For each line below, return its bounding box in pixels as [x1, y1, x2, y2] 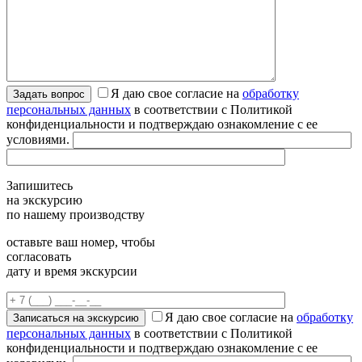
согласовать [6, 250, 71, 263]
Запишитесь [6, 179, 73, 192]
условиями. [6, 133, 69, 146]
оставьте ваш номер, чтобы [6, 235, 155, 249]
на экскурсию [6, 193, 82, 207]
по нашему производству [6, 208, 145, 221]
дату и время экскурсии [6, 264, 137, 278]
